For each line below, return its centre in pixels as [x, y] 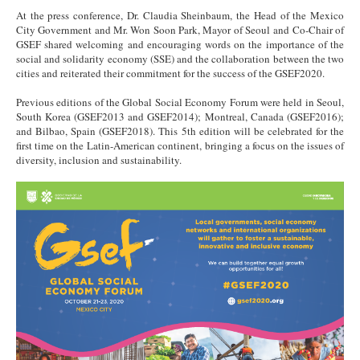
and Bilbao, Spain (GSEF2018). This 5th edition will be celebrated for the [180, 131]
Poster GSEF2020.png [99, 193]
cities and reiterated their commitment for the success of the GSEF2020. [170, 74]
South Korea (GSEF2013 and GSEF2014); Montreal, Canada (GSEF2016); [180, 117]
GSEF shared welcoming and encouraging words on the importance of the [180, 45]
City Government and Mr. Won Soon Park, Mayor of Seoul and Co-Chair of [180, 30]
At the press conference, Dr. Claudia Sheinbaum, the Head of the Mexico [180, 16]
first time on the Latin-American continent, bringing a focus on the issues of [180, 146]
